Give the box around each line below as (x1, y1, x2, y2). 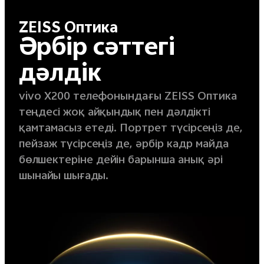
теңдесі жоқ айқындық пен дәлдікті (18, 103, 210, 123)
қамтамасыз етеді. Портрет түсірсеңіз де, (18, 119, 243, 139)
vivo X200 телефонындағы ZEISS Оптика (18, 87, 237, 107)
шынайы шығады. (18, 167, 108, 187)
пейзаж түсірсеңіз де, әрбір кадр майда (18, 135, 229, 155)
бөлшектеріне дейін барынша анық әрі (18, 151, 223, 171)
